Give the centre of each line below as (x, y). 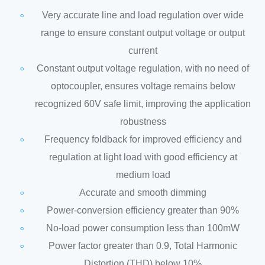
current (143, 50)
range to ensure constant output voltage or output (143, 33)
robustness (143, 121)
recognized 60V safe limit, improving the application (143, 104)
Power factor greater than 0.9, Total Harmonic (143, 245)
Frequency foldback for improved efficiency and (143, 139)
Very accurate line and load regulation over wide (143, 15)
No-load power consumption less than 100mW (143, 228)
